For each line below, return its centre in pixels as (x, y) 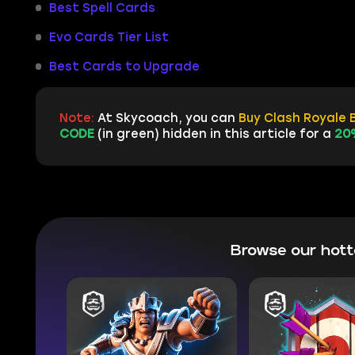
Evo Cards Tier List (109, 37)
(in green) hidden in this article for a (214, 134)
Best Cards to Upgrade (124, 66)
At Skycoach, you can (166, 118)
